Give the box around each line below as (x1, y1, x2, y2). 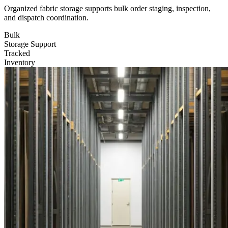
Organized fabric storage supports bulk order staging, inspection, (4, 4, 211, 13)
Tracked (4, 49, 30, 58)
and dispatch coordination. (4, 13, 89, 22)
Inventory (4, 58, 35, 67)
